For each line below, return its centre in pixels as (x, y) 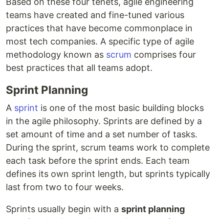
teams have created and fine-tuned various (95, 15)
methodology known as (56, 55)
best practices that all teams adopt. (79, 68)
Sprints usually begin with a (64, 209)
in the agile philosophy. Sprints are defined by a (104, 121)
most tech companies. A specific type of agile (100, 42)
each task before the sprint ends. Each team (98, 161)
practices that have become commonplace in (99, 28)
